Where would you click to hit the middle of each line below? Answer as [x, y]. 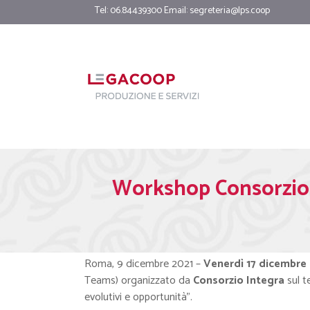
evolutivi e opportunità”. [138, 297]
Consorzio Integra [237, 281]
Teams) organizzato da [137, 281]
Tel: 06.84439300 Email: [142, 11]
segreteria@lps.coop [230, 11]
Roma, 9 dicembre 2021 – [144, 264]
